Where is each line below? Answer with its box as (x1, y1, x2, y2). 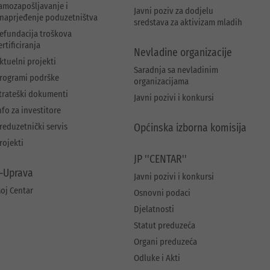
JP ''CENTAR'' (134, 153, 187, 166)
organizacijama (134, 76, 189, 87)
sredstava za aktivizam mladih (134, 17, 243, 28)
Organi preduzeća (134, 236, 198, 248)
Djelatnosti (134, 204, 175, 215)
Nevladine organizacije (134, 46, 233, 60)
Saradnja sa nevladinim (134, 64, 219, 76)
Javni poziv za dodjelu (134, 5, 214, 17)
